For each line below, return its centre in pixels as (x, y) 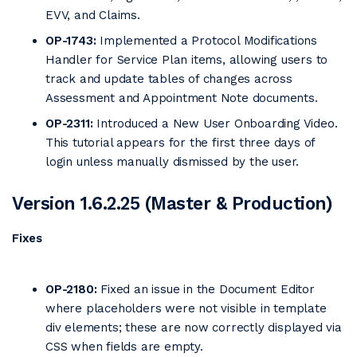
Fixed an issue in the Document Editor (206, 289)
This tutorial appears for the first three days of (180, 143)
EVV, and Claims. (93, 15)
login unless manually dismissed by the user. (173, 162)
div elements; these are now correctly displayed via (194, 328)
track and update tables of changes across (169, 79)
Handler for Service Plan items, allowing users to (187, 60)
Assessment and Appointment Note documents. (182, 98)
